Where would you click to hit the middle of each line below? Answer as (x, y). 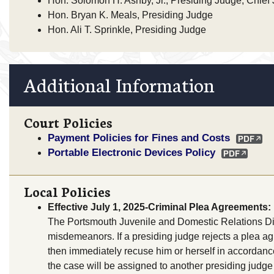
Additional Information (120, 84)
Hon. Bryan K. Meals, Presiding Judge (130, 15)
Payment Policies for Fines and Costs (139, 138)
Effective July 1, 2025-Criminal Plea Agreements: (159, 207)
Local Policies (67, 191)
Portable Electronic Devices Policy (131, 153)
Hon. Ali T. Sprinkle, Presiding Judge (127, 29)
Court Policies (68, 122)
